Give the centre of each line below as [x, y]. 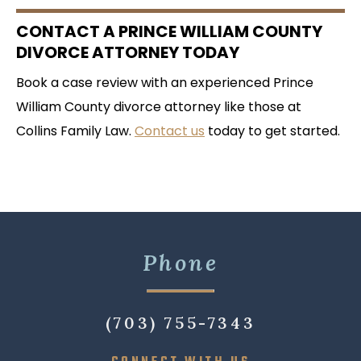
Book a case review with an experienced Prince [165, 82]
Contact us [170, 131]
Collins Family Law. [75, 131]
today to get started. [272, 131]
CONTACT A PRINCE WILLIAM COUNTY [169, 31]
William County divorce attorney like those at [159, 106]
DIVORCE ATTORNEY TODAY [128, 52]
